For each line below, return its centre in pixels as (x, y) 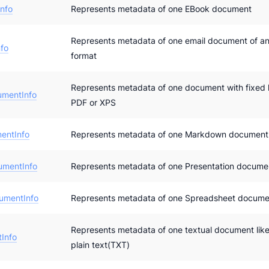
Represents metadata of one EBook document (161, 8)
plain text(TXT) (100, 244)
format (84, 55)
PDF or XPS (93, 102)
